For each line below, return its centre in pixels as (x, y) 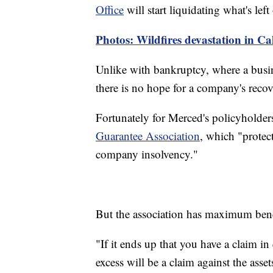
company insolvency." (147, 154)
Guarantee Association (148, 136)
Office (110, 10)
